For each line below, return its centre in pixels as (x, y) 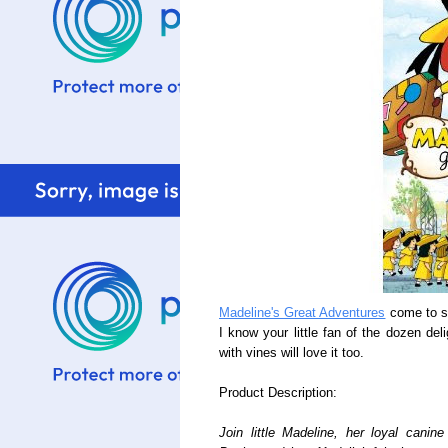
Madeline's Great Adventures (302, 313)
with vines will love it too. (291, 353)
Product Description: (278, 393)
